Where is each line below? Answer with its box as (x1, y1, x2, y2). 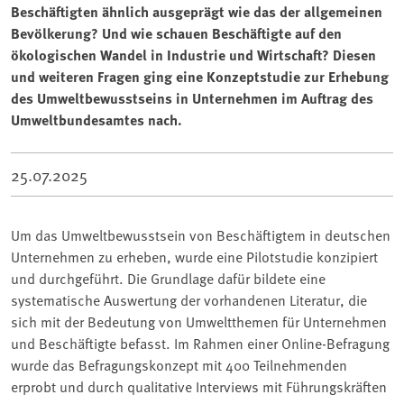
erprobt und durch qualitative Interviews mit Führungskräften (11, 375, 387, 396)
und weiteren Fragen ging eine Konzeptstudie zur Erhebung (11, 65, 389, 87)
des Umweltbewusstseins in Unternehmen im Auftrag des (11, 87, 373, 108)
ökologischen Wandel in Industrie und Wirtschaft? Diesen (11, 43, 376, 65)
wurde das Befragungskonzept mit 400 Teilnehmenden (11, 353, 347, 374)
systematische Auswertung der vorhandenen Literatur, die (11, 289, 367, 309)
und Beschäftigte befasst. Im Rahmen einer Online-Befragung (11, 332, 390, 353)
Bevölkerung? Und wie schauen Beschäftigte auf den (11, 22, 342, 43)
